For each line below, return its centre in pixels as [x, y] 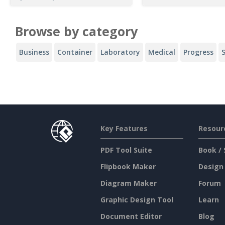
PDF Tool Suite [126, 150]
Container [75, 52]
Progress [198, 52]
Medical [162, 52]
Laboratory [120, 52]
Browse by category [76, 31]
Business [34, 52]
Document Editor [131, 216]
